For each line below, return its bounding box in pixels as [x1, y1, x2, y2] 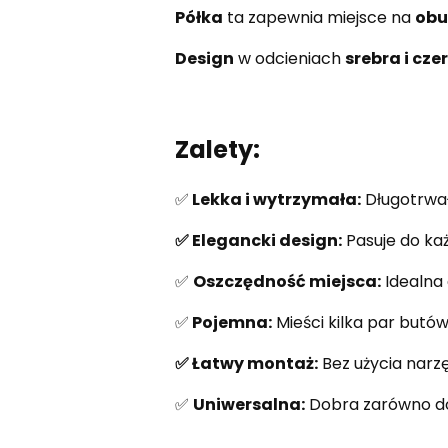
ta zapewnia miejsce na [222, 6, 415, 30]
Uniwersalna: [192, 393, 305, 417]
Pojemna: [188, 311, 272, 335]
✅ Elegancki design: [174, 229, 342, 253]
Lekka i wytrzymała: [188, 188, 361, 212]
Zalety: [174, 133, 260, 167]
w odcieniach [233, 47, 345, 71]
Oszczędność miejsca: [192, 270, 381, 294]
